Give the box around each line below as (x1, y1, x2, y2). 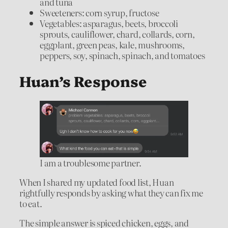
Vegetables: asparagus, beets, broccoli (40, 17, 178, 30)
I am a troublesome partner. (40, 156, 141, 169)
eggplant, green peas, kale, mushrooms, (40, 38, 185, 51)
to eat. (19, 197, 42, 210)
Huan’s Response (19, 70, 147, 91)
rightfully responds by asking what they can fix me (19, 186, 204, 199)
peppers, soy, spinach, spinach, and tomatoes (40, 49, 205, 62)
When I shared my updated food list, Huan (19, 176, 174, 189)
